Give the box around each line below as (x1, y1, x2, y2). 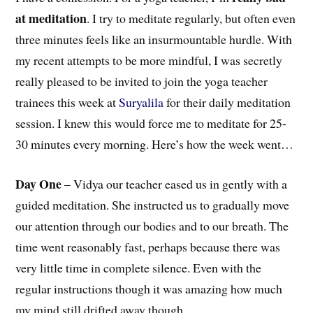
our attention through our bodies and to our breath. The (15, 217, 289, 234)
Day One (15, 174, 62, 193)
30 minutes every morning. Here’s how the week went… (15, 135, 294, 152)
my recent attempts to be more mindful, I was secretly (15, 51, 283, 68)
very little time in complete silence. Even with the (15, 259, 262, 276)
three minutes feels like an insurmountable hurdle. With (15, 30, 293, 48)
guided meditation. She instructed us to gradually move (15, 196, 290, 213)
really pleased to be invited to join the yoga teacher (15, 72, 268, 89)
